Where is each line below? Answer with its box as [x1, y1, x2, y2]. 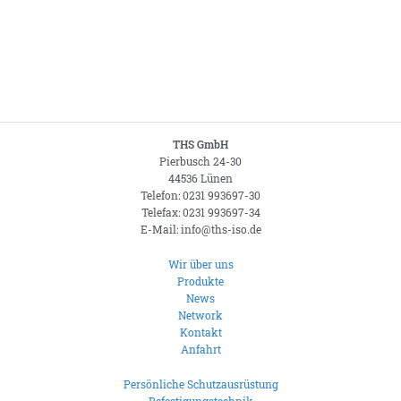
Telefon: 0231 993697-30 [141, 188, 260, 202]
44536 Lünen [168, 171, 233, 185]
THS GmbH [173, 137, 228, 151]
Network [178, 308, 223, 322]
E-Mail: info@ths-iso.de [140, 222, 261, 236]
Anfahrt [180, 342, 221, 356]
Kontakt [179, 325, 222, 339]
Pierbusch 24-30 [159, 154, 242, 168]
